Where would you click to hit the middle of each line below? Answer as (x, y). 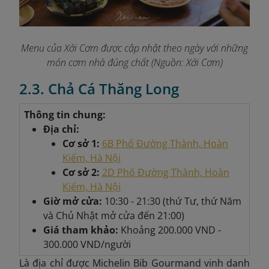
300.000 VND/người (87, 245)
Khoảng (138, 230)
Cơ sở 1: (81, 144)
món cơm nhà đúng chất (99, 63)
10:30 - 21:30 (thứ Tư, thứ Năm (173, 201)
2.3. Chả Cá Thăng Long (99, 89)
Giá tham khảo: (82, 230)
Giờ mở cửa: (74, 201)
